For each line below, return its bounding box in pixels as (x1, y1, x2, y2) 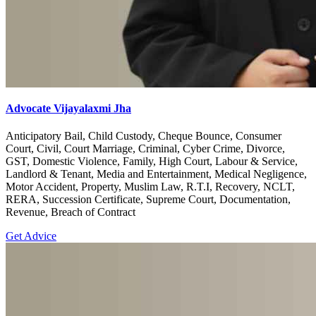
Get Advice (6, 230, 56, 243)
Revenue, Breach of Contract (6, 206, 135, 219)
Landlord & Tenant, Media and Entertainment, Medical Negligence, (6, 168, 307, 181)
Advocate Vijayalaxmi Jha (6, 102, 131, 114)
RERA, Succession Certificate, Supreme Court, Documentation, (6, 193, 291, 206)
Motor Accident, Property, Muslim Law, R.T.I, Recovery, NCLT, (6, 181, 295, 193)
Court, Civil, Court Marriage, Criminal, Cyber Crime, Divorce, (6, 142, 285, 155)
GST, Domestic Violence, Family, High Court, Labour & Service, (6, 155, 298, 168)
